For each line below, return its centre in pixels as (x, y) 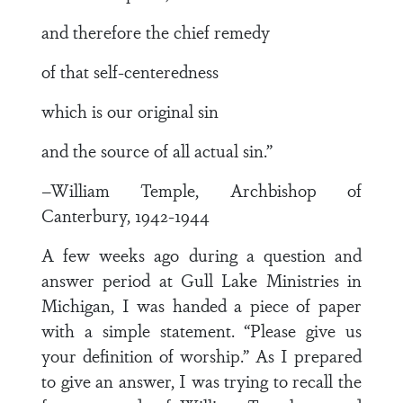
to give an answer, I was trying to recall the (201, 381)
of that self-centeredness (130, 71)
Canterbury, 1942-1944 (125, 215)
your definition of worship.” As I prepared (201, 355)
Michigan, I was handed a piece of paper (201, 305)
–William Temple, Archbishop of (201, 190)
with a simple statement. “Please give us (201, 330)
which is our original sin (130, 111)
